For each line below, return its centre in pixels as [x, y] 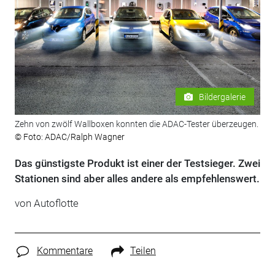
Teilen [143, 251]
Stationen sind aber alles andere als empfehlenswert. [137, 179]
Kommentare [64, 251]
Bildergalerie [223, 97]
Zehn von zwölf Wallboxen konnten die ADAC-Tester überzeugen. [136, 124]
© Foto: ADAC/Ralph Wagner [69, 137]
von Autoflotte [46, 203]
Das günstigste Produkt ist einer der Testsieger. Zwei [137, 164]
